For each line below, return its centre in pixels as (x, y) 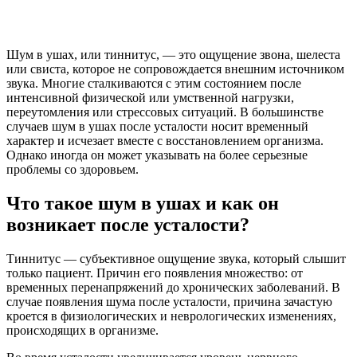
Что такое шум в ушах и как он (143, 203)
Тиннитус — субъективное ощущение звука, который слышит (176, 258)
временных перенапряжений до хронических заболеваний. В (173, 287)
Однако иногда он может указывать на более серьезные (157, 155)
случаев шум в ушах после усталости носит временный (157, 126)
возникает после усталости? (128, 224)
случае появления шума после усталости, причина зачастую (169, 301)
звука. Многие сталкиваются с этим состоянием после (154, 83)
